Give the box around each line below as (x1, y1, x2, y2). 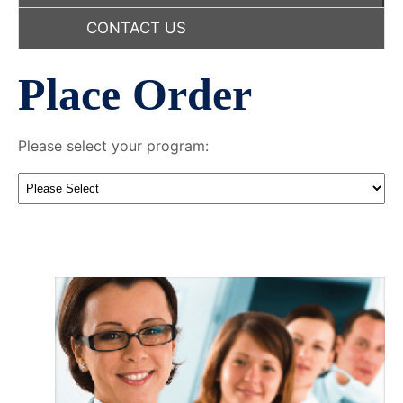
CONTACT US (86, 19, 186, 38)
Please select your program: (18, 137, 209, 156)
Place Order (18, 69, 252, 121)
